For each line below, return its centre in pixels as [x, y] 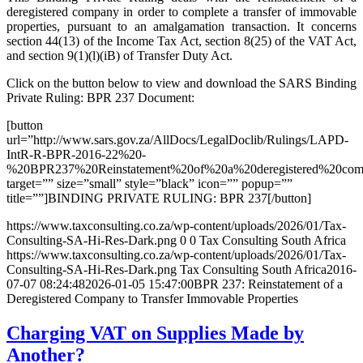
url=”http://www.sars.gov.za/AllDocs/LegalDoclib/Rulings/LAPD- [177, 140]
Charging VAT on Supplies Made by [155, 333]
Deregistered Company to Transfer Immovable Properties [152, 299]
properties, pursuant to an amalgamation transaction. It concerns [181, 27]
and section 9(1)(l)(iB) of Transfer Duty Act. [120, 56]
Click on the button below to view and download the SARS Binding [181, 83]
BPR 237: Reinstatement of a [268, 284]
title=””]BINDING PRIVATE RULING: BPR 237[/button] [159, 199]
